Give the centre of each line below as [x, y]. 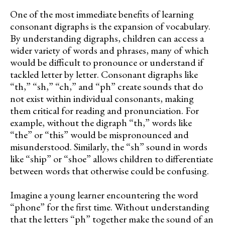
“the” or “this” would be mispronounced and [99, 134]
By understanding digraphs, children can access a [107, 38]
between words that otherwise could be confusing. [109, 171]
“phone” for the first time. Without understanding [110, 207]
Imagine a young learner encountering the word [104, 195]
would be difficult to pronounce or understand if [107, 62]
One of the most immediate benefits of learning [102, 14]
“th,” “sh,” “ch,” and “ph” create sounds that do [106, 86]
